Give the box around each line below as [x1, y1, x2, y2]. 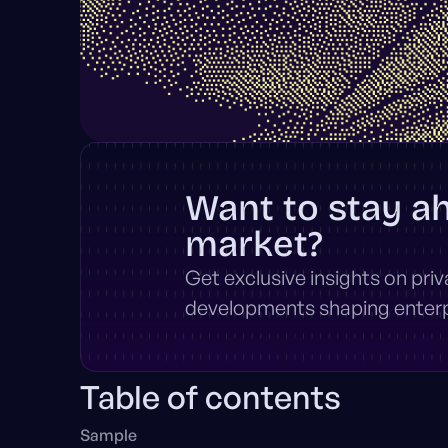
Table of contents [80, 377, 341, 418]
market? [185, 223, 323, 267]
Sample [80, 425, 137, 446]
